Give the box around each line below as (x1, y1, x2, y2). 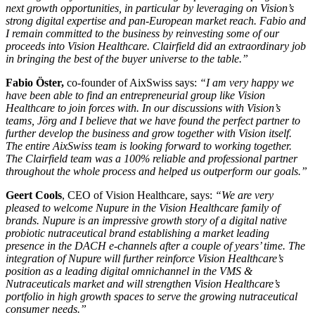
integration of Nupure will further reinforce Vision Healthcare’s (6, 252, 283, 264)
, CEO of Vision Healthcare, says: (62, 188, 215, 201)
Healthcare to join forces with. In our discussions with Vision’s (6, 101, 281, 114)
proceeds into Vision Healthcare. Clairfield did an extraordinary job (6, 39, 306, 52)
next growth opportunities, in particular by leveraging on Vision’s (6, 1, 294, 14)
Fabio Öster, (6, 76, 64, 89)
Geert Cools (6, 188, 62, 201)
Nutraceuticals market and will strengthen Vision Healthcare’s (6, 277, 280, 290)
